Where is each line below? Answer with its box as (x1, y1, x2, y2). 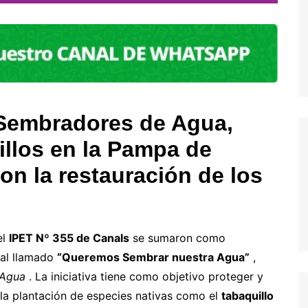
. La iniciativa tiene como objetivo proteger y (25, 269, 263, 283)
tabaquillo (221, 288, 274, 302)
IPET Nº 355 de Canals (9, 230, 129, 245)
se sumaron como (129, 230, 225, 245)
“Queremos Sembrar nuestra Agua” (57, 250, 250, 264)
